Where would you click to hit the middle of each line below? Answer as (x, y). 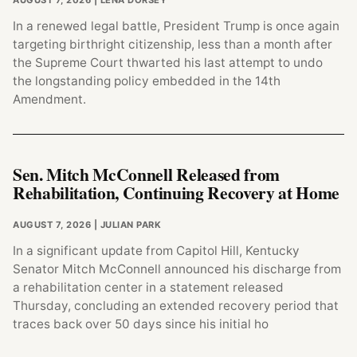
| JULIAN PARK (126, 225)
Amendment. (49, 100)
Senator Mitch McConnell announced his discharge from (177, 269)
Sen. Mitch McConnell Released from (146, 174)
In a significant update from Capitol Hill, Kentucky (156, 251)
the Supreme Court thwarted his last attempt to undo (168, 63)
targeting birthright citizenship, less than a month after (173, 45)
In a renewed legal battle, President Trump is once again (176, 26)
